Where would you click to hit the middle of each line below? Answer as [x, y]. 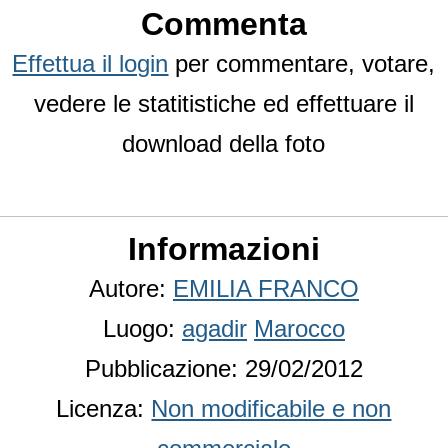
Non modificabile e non [271, 409]
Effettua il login [90, 64]
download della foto [224, 144]
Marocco [299, 329]
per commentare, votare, [302, 64]
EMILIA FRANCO [266, 289]
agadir [214, 329]
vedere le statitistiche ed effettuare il [224, 104]
